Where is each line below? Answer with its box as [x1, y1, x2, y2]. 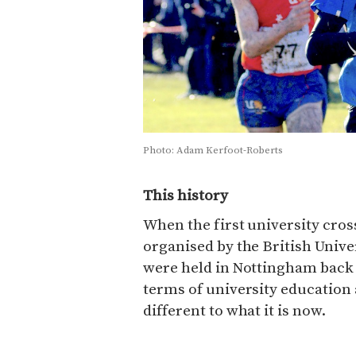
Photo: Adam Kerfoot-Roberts [143, 143, 284, 157]
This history [143, 185, 229, 205]
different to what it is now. [143, 300, 326, 320]
